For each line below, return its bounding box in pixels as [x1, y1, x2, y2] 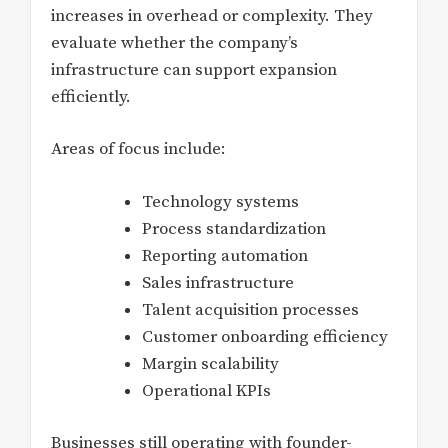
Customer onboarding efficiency [142, 325, 388, 348]
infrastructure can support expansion [51, 58, 337, 81]
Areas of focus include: [51, 138, 226, 161]
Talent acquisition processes [142, 298, 359, 321]
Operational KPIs [142, 379, 271, 402]
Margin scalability [142, 352, 279, 375]
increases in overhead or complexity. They [51, 4, 373, 27]
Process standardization [142, 217, 326, 240]
